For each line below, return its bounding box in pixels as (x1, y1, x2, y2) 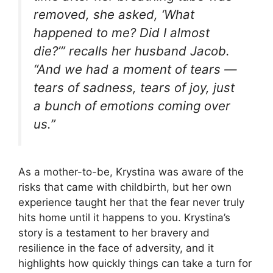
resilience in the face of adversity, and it (18, 241, 214, 254)
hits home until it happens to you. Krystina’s (18, 211, 230, 224)
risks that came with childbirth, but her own (18, 180, 232, 193)
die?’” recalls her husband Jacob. (34, 43, 230, 59)
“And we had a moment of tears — (34, 62, 236, 77)
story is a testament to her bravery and (18, 226, 210, 239)
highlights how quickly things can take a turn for (18, 257, 252, 269)
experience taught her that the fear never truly (18, 196, 244, 208)
